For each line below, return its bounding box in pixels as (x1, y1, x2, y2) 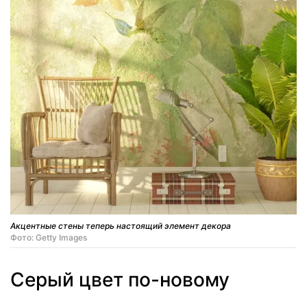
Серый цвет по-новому (10, 267, 230, 291)
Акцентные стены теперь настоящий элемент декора (10, 220, 231, 231)
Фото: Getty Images (10, 232, 87, 243)
